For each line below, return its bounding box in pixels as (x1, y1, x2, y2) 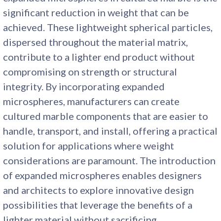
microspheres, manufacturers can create (3, 95, 180, 107)
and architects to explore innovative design (3, 184, 194, 196)
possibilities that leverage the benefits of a (3, 198, 193, 211)
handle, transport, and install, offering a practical (3, 124, 218, 137)
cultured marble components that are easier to (3, 110, 209, 122)
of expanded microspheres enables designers (3, 169, 202, 181)
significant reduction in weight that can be (3, 6, 189, 18)
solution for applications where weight (3, 139, 175, 151)
